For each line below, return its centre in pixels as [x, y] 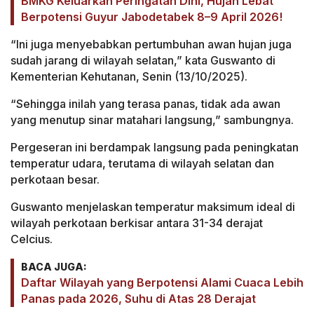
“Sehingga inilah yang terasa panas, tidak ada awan [145, 103]
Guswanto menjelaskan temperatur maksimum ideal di [153, 206]
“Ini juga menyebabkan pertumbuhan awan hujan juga [151, 44]
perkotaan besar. [55, 179]
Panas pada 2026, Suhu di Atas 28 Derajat [138, 298]
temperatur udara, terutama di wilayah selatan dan [142, 163]
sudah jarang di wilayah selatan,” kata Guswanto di [143, 60]
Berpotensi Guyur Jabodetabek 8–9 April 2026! [152, 16]
